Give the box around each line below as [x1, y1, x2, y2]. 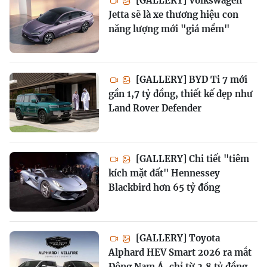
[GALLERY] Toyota [133, 232, 220, 244]
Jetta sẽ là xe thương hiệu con [108, 8, 238, 20]
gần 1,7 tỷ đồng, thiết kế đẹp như [108, 88, 253, 100]
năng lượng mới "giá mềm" [108, 23, 229, 35]
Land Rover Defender [108, 102, 201, 114]
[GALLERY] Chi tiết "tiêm [133, 153, 249, 164]
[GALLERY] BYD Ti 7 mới [133, 73, 247, 85]
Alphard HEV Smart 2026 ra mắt [108, 246, 252, 258]
